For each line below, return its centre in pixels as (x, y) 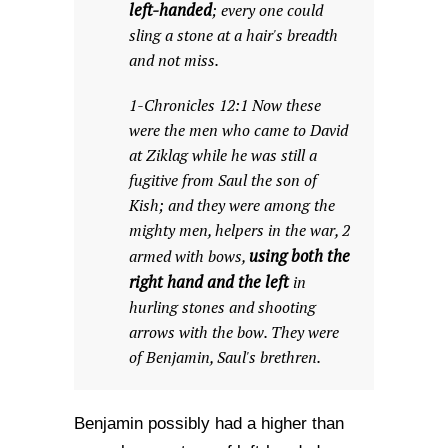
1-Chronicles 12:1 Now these (225, 105)
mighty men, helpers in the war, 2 (239, 230)
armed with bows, (189, 256)
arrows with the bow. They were (234, 332)
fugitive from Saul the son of (223, 180)
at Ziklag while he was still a (223, 155)
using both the (299, 256)
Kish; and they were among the (232, 205)
